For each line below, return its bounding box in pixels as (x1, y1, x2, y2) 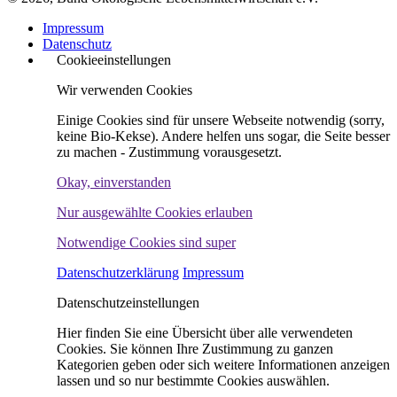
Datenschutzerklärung (57, 265, 179, 281)
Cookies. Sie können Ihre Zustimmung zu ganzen (57, 341, 333, 357)
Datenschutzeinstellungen (57, 295, 199, 311)
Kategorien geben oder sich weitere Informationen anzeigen (57, 357, 390, 373)
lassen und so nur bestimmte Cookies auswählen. (57, 373, 330, 389)
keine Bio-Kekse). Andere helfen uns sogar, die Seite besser (57, 128, 390, 144)
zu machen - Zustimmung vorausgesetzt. (57, 144, 282, 160)
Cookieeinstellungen (57, 52, 171, 68)
